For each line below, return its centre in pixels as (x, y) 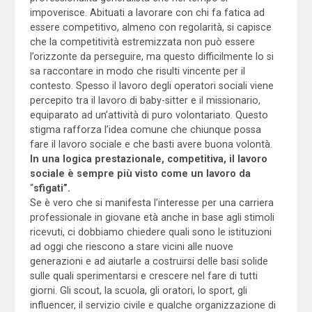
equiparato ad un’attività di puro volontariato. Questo (149, 115)
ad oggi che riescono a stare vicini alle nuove (131, 247)
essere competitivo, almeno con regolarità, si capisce (150, 28)
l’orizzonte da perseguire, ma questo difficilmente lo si (151, 57)
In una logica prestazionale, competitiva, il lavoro (148, 159)
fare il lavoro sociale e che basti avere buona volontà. (151, 145)
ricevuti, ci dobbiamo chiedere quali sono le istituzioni (150, 232)
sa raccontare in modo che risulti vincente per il (137, 71)
